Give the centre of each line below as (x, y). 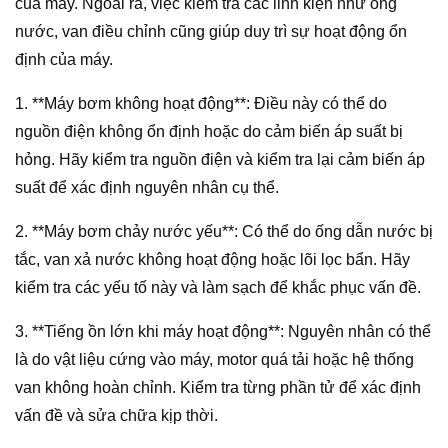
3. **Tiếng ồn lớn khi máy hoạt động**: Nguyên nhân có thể (223, 332)
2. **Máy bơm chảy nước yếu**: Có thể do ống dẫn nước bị (224, 232)
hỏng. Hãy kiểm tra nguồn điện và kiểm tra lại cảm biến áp (220, 160)
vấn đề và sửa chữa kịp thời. (116, 416)
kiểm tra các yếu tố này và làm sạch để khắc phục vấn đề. (218, 288)
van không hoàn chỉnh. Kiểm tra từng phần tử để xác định (218, 388)
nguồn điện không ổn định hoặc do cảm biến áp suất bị (209, 132)
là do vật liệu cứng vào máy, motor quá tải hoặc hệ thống (214, 360)
